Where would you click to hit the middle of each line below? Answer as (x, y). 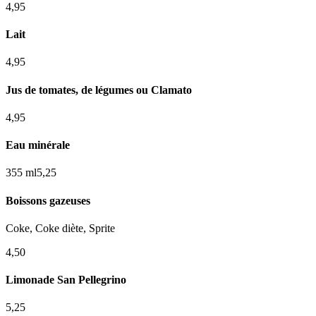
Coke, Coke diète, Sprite (60, 228)
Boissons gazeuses (48, 200)
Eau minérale (39, 145)
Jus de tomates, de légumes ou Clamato (99, 90)
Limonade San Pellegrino (66, 280)
